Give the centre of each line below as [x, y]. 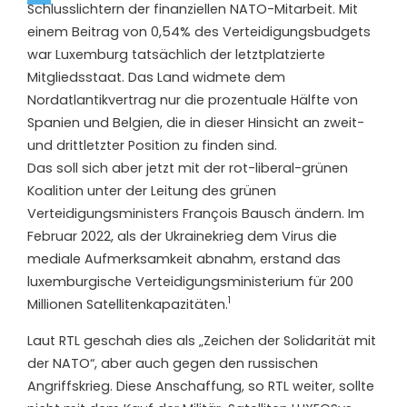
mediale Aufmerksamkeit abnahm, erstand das [184, 258]
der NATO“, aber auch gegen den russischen [173, 363]
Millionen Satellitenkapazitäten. [128, 304]
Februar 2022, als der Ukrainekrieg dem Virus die [182, 236]
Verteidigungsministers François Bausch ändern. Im [196, 213]
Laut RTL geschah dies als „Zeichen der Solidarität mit [202, 340]
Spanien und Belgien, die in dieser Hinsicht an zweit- [196, 122]
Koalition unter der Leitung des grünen [152, 190]
